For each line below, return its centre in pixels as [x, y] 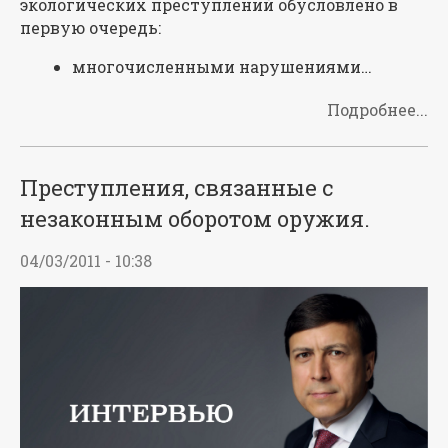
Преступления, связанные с [176, 187]
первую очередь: [90, 27]
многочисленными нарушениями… [222, 66]
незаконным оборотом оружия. [195, 218]
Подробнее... [377, 109]
